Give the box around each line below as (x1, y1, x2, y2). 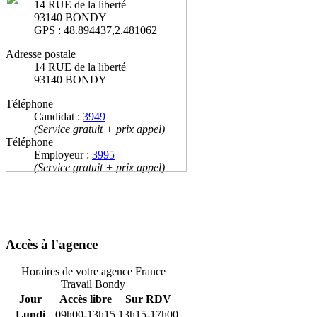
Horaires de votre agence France (21, 265, 166, 278)
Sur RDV (125, 293, 171, 306)
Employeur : (34, 149, 92, 161)
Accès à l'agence (6, 236, 98, 252)
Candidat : (34, 110, 83, 123)
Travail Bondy (61, 278, 125, 291)
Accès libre (59, 293, 112, 306)
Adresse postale (6, 48, 76, 61)
